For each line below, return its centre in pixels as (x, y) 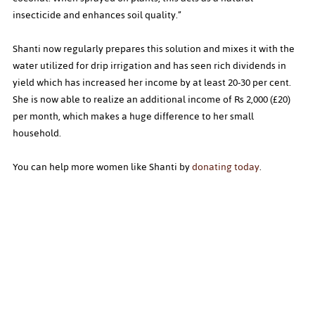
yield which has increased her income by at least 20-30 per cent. (153, 83)
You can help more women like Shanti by (102, 167)
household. (37, 134)
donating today (226, 167)
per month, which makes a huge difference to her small (134, 117)
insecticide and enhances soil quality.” (97, 15)
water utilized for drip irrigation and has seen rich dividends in (150, 66)
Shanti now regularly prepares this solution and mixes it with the (155, 49)
